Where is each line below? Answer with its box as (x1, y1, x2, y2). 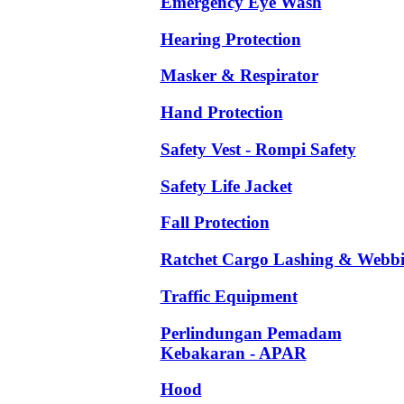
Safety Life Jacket (160, 176, 292, 196)
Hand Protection (160, 103, 283, 123)
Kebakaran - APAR (160, 343, 307, 363)
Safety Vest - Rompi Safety (160, 139, 356, 159)
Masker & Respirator (160, 66, 318, 86)
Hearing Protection (160, 29, 301, 49)
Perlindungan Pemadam (160, 323, 342, 343)
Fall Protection (160, 213, 270, 233)
